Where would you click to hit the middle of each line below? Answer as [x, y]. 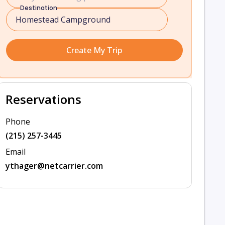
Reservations [43, 99]
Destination [38, 8]
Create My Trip [94, 50]
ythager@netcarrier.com [54, 166]
